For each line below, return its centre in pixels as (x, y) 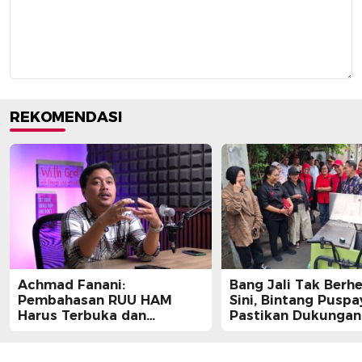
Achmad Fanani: (72, 285)
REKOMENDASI (66, 118)
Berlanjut (261, 331)
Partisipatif (57, 331)
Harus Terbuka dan (82, 316)
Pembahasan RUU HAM (95, 301)
